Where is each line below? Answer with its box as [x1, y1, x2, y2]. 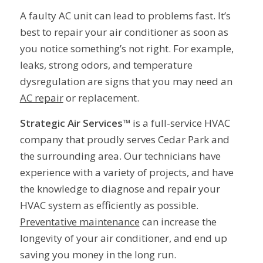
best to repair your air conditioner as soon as [19, 25, 228, 39]
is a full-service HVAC [132, 116, 230, 130]
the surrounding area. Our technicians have [19, 149, 221, 163]
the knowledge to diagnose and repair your [19, 181, 220, 195]
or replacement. [63, 91, 139, 105]
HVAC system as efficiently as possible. [19, 198, 198, 212]
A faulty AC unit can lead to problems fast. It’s [19, 9, 231, 23]
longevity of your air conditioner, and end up [19, 231, 227, 245]
